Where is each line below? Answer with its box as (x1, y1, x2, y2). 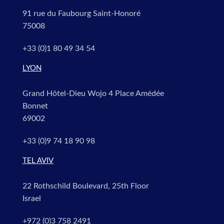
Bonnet (22, 102, 48, 110)
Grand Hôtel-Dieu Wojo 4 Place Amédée (22, 89, 164, 98)
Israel (22, 194, 41, 202)
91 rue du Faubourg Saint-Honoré (22, 9, 140, 18)
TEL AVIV (22, 157, 53, 165)
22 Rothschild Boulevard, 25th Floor (22, 181, 149, 190)
